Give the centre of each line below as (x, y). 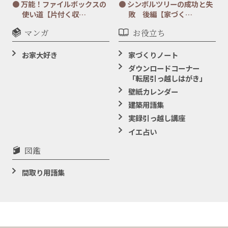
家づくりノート (153, 54)
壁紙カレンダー (153, 91)
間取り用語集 (43, 172)
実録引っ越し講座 (157, 118)
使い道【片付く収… (54, 14)
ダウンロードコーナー (164, 68)
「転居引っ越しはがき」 (168, 78)
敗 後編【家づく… (160, 14)
